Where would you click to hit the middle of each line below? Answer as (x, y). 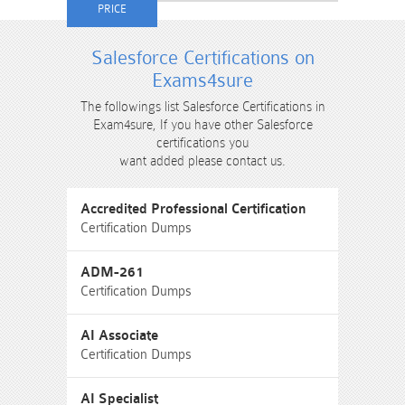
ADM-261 (112, 273)
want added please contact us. (202, 161)
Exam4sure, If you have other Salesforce (202, 125)
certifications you (202, 143)
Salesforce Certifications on (202, 58)
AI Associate (119, 336)
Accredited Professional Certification (193, 209)
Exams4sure (202, 80)
